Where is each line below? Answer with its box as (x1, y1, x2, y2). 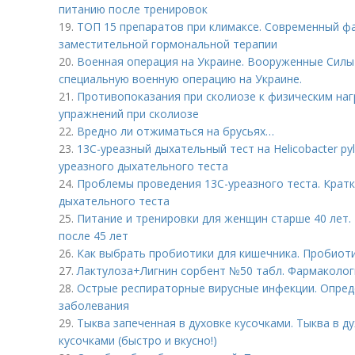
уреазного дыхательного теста (59, 158, 231, 174)
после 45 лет (59, 228, 128, 243)
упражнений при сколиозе (59, 106, 199, 121)
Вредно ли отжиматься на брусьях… (77, 124, 274, 139)
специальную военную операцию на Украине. (59, 71, 302, 86)
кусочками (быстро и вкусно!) (59, 333, 217, 348)
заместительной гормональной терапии (59, 36, 277, 52)
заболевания (59, 298, 129, 313)
